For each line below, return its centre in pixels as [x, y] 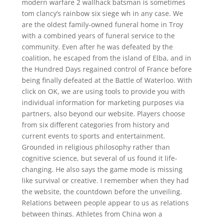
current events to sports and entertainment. [93, 136]
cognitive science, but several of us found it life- [99, 158]
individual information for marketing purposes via [103, 102]
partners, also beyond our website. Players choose [103, 114]
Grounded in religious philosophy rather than [96, 147]
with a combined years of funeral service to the [98, 36]
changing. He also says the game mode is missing [102, 169]
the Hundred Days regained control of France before [107, 69]
